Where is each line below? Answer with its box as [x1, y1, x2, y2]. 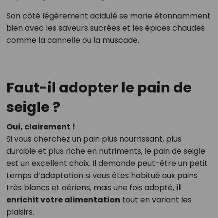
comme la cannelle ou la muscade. [6, 35, 139, 46]
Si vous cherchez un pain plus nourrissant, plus [6, 133, 182, 145]
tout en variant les [120, 194, 192, 206]
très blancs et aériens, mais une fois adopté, [6, 182, 176, 194]
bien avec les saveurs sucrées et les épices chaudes [6, 22, 205, 34]
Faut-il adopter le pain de [6, 78, 192, 98]
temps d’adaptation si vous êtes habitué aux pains [6, 170, 198, 182]
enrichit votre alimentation [6, 194, 120, 206]
